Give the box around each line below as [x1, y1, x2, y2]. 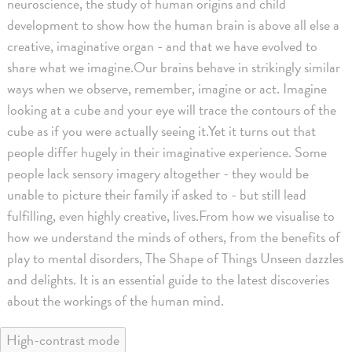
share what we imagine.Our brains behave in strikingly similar [7, 57, 341, 79]
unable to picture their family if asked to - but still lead [7, 184, 307, 206]
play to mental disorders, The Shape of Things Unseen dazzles [7, 247, 344, 269]
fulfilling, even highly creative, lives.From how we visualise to [7, 205, 335, 227]
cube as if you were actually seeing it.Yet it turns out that [7, 120, 317, 142]
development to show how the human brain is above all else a [7, 14, 340, 36]
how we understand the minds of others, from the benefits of [7, 226, 341, 248]
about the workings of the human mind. [7, 290, 225, 312]
